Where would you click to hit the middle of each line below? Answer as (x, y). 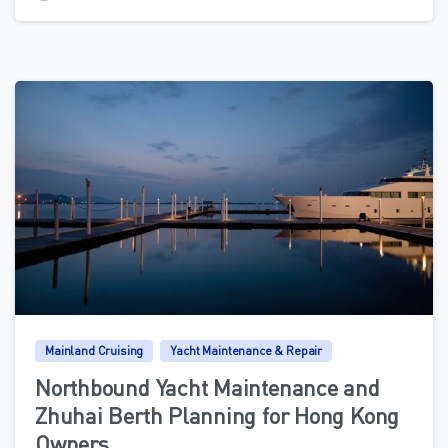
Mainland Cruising (94, 350)
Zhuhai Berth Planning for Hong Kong (217, 414)
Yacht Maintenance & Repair (246, 350)
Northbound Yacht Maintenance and (207, 386)
